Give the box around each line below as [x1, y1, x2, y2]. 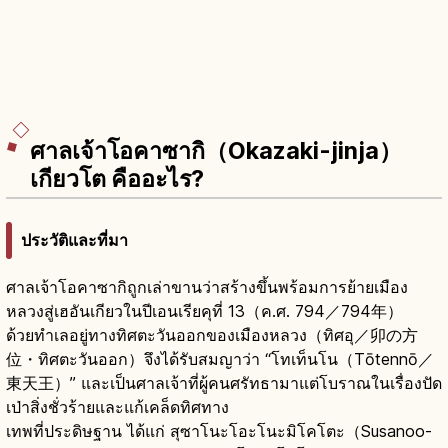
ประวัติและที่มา [21, 229, 128, 250]
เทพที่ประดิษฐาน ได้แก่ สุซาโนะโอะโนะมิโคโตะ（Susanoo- [6, 420, 432, 441]
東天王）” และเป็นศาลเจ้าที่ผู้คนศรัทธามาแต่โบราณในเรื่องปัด [6, 372, 442, 393]
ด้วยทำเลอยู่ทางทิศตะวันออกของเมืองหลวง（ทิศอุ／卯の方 [6, 324, 418, 345]
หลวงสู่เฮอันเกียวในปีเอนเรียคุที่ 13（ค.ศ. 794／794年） [6, 300, 403, 321]
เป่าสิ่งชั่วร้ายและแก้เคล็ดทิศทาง [6, 396, 229, 417]
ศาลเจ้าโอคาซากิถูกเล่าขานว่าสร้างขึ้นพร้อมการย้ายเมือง [6, 276, 408, 297]
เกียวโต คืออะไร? [30, 165, 204, 194]
